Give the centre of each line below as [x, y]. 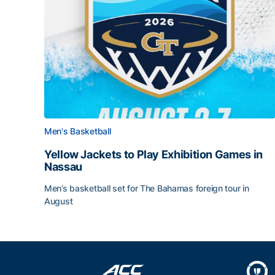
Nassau [63, 167]
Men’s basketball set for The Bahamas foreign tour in [147, 188]
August [59, 201]
